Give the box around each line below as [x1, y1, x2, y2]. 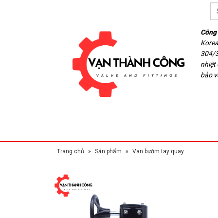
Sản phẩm [95, 148, 122, 155]
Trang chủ [57, 148, 84, 155]
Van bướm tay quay [132, 148, 184, 155]
